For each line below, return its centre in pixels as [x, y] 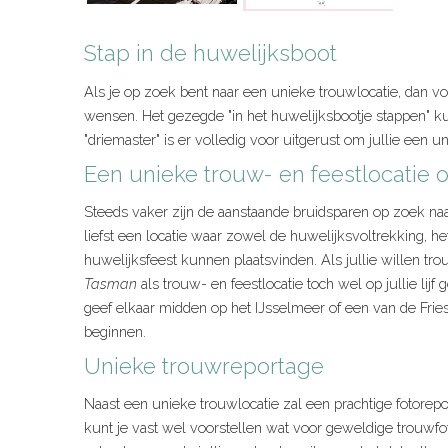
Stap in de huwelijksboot [210, 53]
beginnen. [115, 332]
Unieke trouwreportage [204, 366]
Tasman [110, 284]
